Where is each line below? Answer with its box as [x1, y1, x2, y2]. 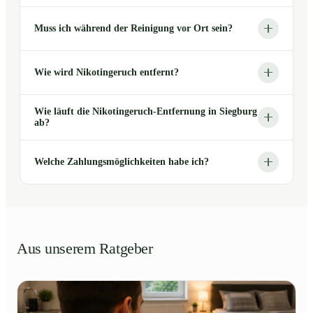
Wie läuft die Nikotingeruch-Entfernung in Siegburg [34, 105, 257, 117]
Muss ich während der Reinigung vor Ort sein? [34, 22, 233, 34]
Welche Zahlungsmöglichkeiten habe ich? [34, 156, 209, 167]
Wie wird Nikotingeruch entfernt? [34, 66, 179, 78]
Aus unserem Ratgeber [17, 240, 153, 257]
